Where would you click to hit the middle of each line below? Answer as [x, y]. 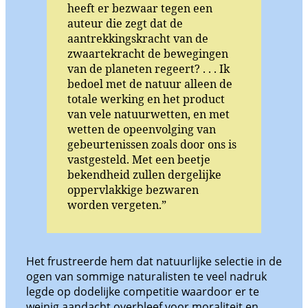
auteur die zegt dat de [125, 24]
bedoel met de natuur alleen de [150, 84]
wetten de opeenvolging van [142, 130]
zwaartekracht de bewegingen [148, 54]
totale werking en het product [146, 99]
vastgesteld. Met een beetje [139, 160]
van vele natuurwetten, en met [148, 114]
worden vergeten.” [117, 205]
